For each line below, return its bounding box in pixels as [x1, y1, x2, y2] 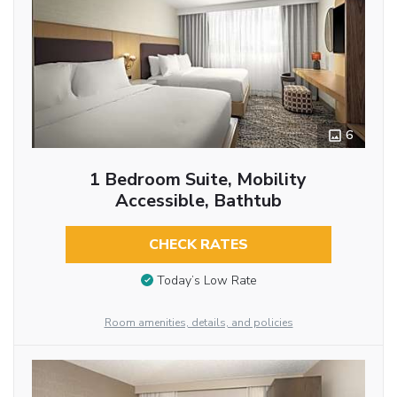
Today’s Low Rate [156, 272, 257, 290]
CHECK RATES [148, 234, 248, 254]
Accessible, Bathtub [114, 188, 282, 213]
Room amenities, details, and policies [104, 315, 293, 330]
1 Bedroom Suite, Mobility [90, 167, 307, 191]
